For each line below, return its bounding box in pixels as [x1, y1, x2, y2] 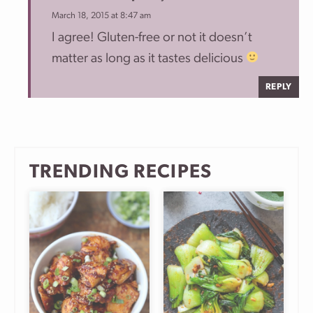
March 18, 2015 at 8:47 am [52, 10, 151, 20]
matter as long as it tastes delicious [52, 52, 246, 66]
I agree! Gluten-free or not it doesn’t [52, 31, 252, 45]
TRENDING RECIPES [29, 163, 212, 182]
